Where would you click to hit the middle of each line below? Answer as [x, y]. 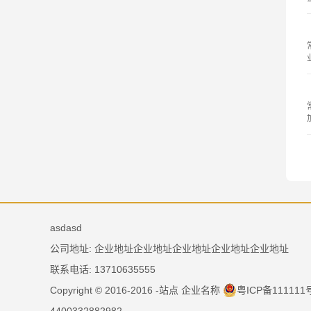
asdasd [66, 228]
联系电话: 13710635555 [103, 269]
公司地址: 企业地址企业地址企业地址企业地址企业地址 [169, 249]
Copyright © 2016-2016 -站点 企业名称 [136, 290]
